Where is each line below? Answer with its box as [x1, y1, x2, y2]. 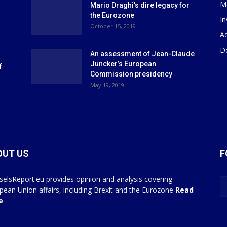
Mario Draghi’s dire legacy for [90, 1, 190, 10]
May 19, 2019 [90, 81, 124, 89]
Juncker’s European [90, 60, 156, 68]
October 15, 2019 [90, 22, 136, 30]
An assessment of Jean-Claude [90, 50, 195, 58]
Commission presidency [90, 70, 172, 79]
